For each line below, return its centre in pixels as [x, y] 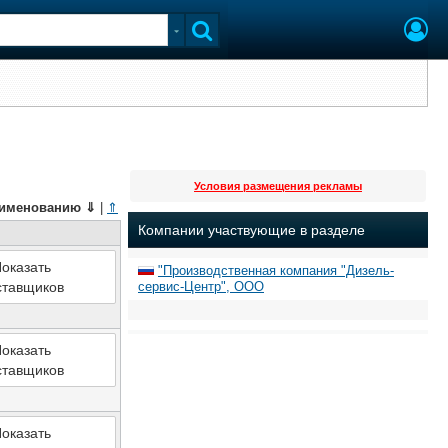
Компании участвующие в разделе [251, 230]
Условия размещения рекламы [278, 186]
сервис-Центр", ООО [201, 286]
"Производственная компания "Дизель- [276, 270]
